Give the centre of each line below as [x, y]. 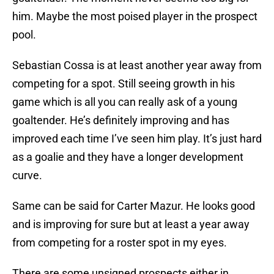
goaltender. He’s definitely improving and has [121, 120]
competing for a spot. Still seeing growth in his [124, 84]
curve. [28, 176]
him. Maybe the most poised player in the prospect [135, 17]
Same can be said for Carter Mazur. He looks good [134, 206]
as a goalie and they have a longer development [128, 157]
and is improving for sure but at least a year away [131, 224]
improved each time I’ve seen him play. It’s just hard [137, 139]
